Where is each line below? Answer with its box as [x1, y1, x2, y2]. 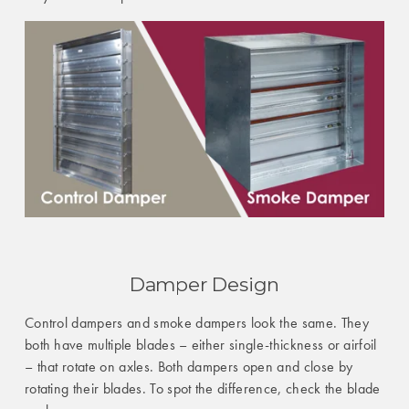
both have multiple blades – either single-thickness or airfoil [24, 334, 377, 354]
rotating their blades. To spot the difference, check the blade [24, 378, 381, 398]
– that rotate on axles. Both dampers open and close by [24, 356, 353, 376]
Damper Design [129, 272, 280, 296]
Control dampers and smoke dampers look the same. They [24, 312, 369, 332]
